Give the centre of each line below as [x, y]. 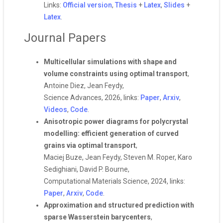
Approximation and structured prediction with [119, 205]
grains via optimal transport [90, 145]
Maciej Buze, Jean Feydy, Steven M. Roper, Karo [118, 157]
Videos [56, 110]
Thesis [126, 5]
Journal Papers [65, 38]
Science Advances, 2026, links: [92, 98]
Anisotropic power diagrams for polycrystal [116, 121]
